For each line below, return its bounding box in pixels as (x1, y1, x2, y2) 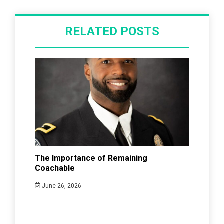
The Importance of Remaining (35, 153, 147, 163)
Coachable (35, 163, 75, 173)
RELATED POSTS (64, 24, 159, 38)
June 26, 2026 (40, 182, 81, 189)
